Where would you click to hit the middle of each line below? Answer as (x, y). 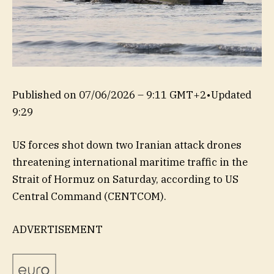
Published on (46, 94)
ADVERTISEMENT (57, 229)
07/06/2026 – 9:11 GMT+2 (143, 94)
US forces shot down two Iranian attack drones (127, 145)
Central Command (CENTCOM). (89, 196)
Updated (231, 94)
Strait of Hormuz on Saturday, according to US (125, 179)
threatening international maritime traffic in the (130, 162)
